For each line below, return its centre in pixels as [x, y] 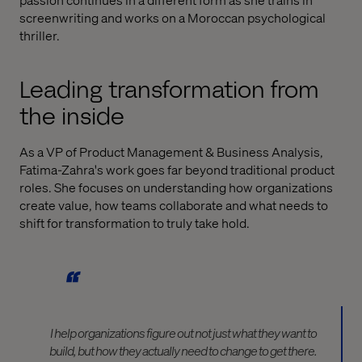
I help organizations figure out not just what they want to [183, 333]
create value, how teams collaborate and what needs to [174, 204]
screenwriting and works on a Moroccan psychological [173, 17]
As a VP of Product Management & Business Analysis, [171, 151]
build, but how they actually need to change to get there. [183, 351]
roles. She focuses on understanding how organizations [176, 187]
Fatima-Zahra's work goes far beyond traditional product [177, 169]
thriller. [40, 35]
